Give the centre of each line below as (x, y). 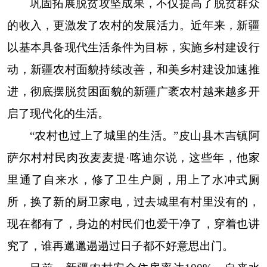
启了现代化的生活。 (58, 114)
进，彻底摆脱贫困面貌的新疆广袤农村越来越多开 (133, 91)
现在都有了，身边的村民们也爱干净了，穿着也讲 (133, 224)
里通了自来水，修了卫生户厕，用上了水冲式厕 (133, 180)
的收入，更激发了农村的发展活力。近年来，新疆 (133, 25)
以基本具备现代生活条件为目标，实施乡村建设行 (133, 47)
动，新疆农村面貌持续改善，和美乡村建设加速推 (133, 69)
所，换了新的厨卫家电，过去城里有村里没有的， (133, 202)
